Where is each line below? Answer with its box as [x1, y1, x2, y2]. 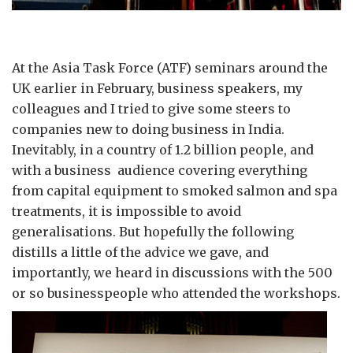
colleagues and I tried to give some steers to [12, 101, 291, 117]
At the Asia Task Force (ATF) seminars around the [12, 60, 328, 76]
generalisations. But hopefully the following [12, 224, 294, 240]
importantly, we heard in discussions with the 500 [12, 265, 333, 281]
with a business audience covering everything [12, 162, 307, 178]
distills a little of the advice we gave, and [12, 244, 269, 260]
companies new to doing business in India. [12, 121, 284, 137]
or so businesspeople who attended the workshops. [12, 285, 340, 301]
